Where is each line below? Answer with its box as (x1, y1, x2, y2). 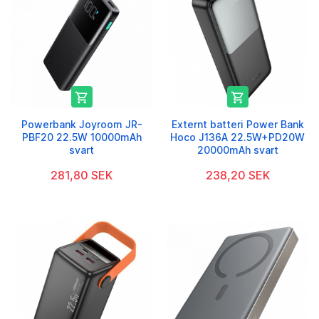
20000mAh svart (197, 144, 278, 157)
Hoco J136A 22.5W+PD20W (170, 131, 305, 144)
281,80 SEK (51, 168, 113, 183)
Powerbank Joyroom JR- (21, 118, 142, 131)
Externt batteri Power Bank (171, 118, 304, 131)
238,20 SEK (205, 168, 270, 183)
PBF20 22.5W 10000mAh (21, 131, 142, 144)
